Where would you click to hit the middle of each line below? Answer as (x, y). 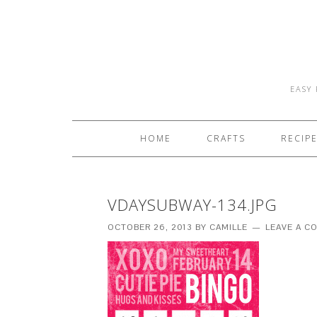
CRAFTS (226, 138)
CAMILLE (229, 227)
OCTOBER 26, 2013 (150, 227)
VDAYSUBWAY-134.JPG (192, 204)
